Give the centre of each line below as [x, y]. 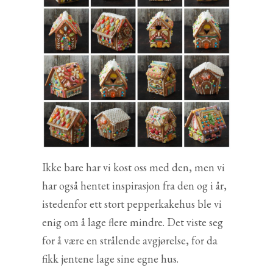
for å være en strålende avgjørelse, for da [130, 240]
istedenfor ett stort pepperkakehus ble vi [132, 204]
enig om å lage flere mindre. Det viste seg [133, 222]
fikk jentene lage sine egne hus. [110, 258]
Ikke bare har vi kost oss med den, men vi [133, 167]
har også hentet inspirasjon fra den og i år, [134, 185]
